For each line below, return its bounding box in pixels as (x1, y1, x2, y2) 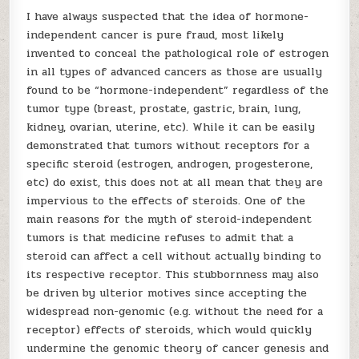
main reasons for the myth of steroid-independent (26, 211, 313, 228)
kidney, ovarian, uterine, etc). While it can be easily (26, 119, 316, 135)
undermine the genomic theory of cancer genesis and (26, 340, 329, 357)
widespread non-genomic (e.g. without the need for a (26, 303, 324, 320)
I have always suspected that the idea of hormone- (26, 8, 309, 25)
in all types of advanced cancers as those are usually (26, 63, 323, 80)
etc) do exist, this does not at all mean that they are (26, 174, 324, 191)
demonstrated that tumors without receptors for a (26, 137, 310, 154)
